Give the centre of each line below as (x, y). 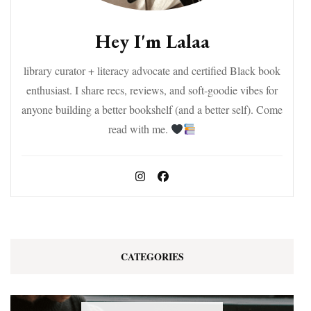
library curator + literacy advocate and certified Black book (152, 71)
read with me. (139, 129)
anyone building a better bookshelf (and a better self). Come (152, 110)
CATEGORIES (152, 257)
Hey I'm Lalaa (152, 41)
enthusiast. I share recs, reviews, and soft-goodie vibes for (152, 90)
